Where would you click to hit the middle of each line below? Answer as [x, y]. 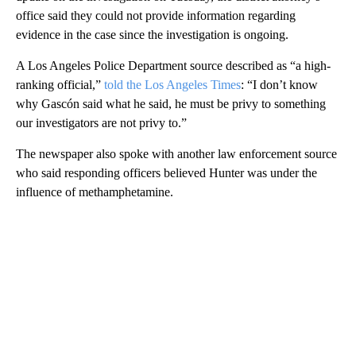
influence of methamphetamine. [95, 192]
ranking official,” [60, 85]
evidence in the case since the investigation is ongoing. [152, 35]
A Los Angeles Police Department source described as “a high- [173, 66]
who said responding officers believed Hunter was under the [166, 173]
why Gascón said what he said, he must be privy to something [171, 104]
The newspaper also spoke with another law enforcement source [176, 154]
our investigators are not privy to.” [101, 123]
